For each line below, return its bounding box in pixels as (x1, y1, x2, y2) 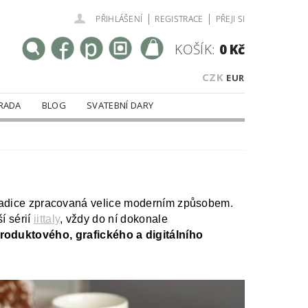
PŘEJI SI (215, 13, 245, 25)
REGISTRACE (155, 13, 203, 25)
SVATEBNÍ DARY (87, 99, 154, 111)
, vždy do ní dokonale (60, 213, 168, 225)
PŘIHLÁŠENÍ (96, 13, 143, 25)
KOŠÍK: (175, 40, 216, 58)
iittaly (33, 213, 60, 225)
